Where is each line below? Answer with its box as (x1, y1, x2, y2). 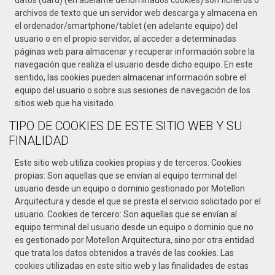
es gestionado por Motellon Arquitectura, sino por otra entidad (15, 234, 254, 245)
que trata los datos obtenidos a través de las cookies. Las (15, 247, 234, 258)
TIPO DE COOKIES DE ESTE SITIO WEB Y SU (9, 118, 242, 133)
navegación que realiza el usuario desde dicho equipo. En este (15, 59, 253, 69)
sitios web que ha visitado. (15, 98, 115, 108)
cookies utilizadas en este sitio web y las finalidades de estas (15, 260, 249, 271)
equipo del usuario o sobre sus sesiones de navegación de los (15, 85, 250, 95)
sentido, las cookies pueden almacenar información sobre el (15, 72, 246, 82)
